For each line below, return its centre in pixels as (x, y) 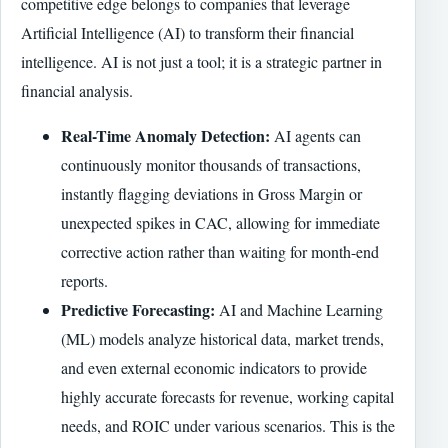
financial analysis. (77, 90)
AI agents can (315, 135)
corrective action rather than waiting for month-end (220, 251)
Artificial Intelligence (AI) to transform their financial (187, 32)
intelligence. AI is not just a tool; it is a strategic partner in (201, 61)
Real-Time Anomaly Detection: (165, 135)
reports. (84, 280)
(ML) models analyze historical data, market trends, (222, 338)
